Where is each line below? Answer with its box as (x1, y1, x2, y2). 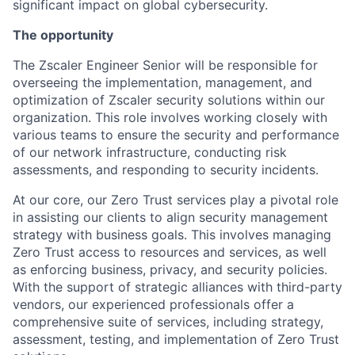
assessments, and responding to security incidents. (13, 162, 319, 177)
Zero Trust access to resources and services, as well (13, 244, 326, 260)
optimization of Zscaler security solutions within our (13, 92, 325, 108)
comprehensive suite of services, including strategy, (13, 314, 323, 330)
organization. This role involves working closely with (13, 109, 327, 125)
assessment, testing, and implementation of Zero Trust (13, 331, 339, 347)
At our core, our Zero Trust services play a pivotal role (13, 192, 338, 208)
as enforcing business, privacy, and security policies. (13, 261, 327, 277)
